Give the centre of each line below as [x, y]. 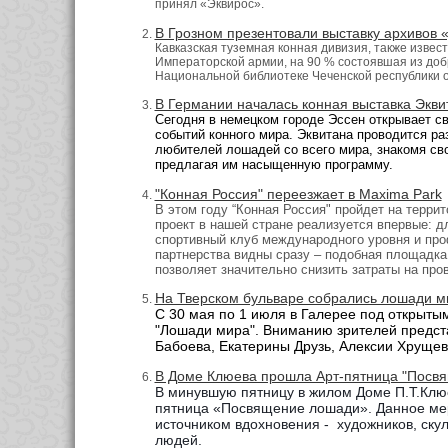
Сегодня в [185, 120]
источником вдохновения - [243, 423]
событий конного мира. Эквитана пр [262, 135]
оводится [398, 135]
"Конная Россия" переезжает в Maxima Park [298, 193]
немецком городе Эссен [292, 120]
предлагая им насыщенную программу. [273, 165]
